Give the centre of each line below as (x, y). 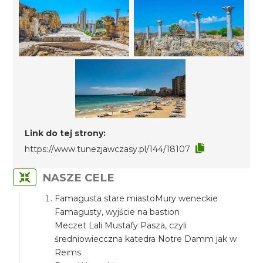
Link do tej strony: (65, 133)
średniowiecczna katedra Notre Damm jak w (146, 239)
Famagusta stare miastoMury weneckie (136, 198)
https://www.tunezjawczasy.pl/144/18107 (108, 149)
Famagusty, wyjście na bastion (117, 212)
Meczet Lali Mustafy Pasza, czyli (121, 225)
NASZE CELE (79, 178)
